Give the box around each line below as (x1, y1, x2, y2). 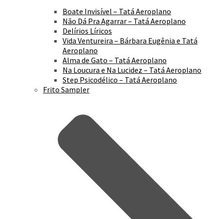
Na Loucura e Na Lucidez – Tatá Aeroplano (63, 65, 201, 75)
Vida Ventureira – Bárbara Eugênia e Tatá (63, 35, 197, 45)
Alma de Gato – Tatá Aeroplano (63, 55, 167, 65)
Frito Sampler (43, 84, 89, 94)
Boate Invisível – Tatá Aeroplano (63, 6, 171, 16)
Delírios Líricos (63, 25, 112, 36)
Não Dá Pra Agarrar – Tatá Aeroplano (63, 16, 186, 26)
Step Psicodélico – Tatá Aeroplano (63, 74, 177, 85)
